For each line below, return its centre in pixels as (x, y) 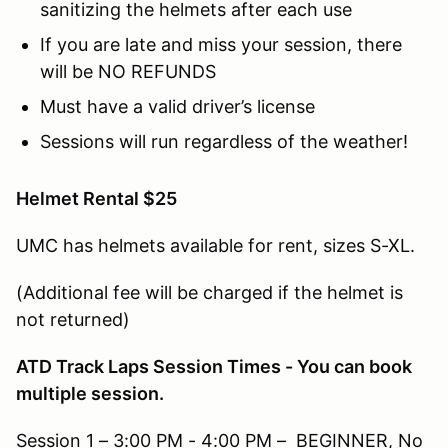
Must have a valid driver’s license (177, 106)
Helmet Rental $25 (96, 198)
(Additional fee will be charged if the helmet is (209, 292)
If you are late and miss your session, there (221, 44)
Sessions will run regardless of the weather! (224, 141)
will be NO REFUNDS (128, 71)
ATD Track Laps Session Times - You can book (214, 366)
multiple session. (90, 393)
